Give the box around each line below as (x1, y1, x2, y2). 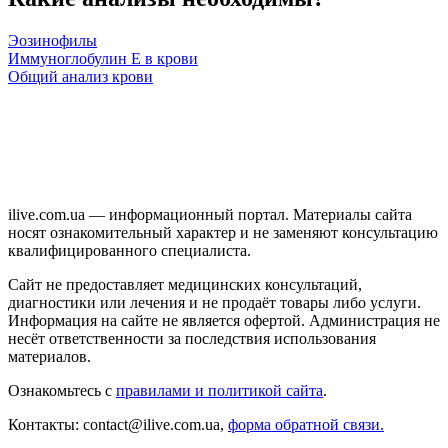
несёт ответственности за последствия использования (8, 329, 376, 347)
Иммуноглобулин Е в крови (8, 49, 198, 67)
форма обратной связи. (228, 415, 384, 433)
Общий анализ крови (8, 67, 153, 85)
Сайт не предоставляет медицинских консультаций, (8, 275, 362, 293)
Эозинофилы (8, 31, 97, 49)
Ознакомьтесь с (8, 381, 116, 399)
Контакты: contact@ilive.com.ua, (8, 415, 228, 433)
